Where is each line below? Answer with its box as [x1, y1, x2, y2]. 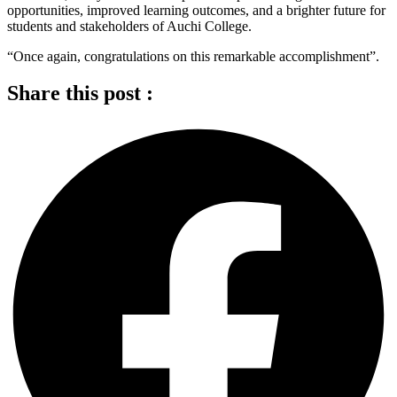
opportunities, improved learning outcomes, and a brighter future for [7, 2, 385, 18]
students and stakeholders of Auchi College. [7, 18, 252, 34]
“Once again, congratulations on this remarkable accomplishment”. [7, 48, 379, 64]
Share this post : [7, 82, 153, 105]
